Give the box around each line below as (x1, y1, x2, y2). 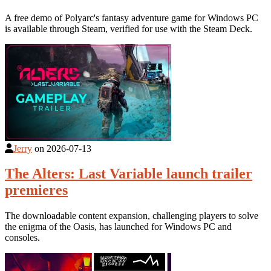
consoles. (5, 232, 40, 243)
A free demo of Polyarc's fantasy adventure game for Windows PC (5, 12, 258, 23)
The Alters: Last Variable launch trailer (5, 166, 252, 182)
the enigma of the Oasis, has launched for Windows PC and (5, 221, 232, 232)
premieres (5, 182, 68, 198)
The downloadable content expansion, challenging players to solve (5, 211, 258, 221)
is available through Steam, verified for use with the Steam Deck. (5, 23, 252, 34)
